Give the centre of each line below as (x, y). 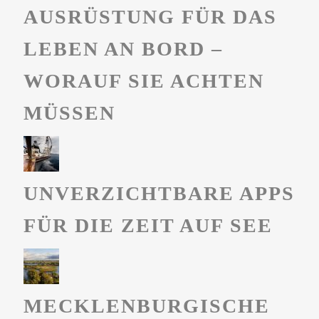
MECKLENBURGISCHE (146, 306)
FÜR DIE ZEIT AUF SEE (148, 226)
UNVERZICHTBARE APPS (159, 194)
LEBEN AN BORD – (123, 49)
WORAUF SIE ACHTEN (143, 81)
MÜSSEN (69, 113)
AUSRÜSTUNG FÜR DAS (150, 17)
